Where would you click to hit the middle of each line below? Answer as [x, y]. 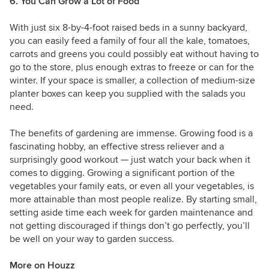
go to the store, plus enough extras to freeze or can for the [132, 68]
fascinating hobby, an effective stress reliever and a [117, 147]
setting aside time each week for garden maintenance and [131, 213]
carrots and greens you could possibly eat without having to [134, 54]
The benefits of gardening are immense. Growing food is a [131, 134]
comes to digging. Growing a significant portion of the [122, 173]
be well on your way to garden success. [92, 239]
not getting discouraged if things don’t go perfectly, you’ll [130, 226]
